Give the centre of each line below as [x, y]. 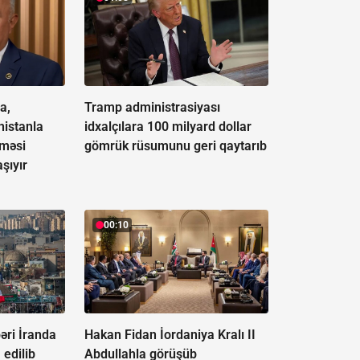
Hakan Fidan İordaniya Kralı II [170, 335]
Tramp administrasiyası [152, 108]
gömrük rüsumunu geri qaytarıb [175, 146]
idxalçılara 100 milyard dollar [168, 127]
